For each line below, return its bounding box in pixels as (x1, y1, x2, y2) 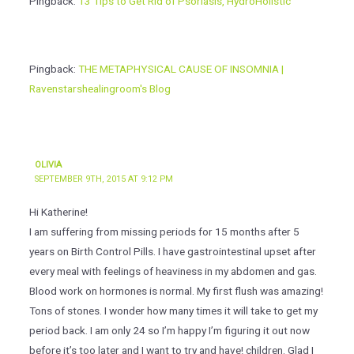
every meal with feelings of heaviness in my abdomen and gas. (28, 265, 317, 278)
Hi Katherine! (28, 205, 88, 219)
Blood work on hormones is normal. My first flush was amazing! (28, 284, 323, 298)
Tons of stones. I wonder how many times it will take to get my (28, 304, 318, 318)
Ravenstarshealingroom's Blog (28, 82, 171, 96)
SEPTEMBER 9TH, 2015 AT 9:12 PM (35, 174, 174, 185)
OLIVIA (35, 160, 62, 171)
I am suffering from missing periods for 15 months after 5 (28, 225, 299, 239)
